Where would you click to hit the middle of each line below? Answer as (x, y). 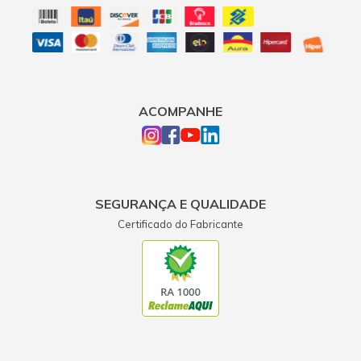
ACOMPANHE (180, 111)
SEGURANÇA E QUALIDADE (180, 203)
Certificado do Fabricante (180, 224)
